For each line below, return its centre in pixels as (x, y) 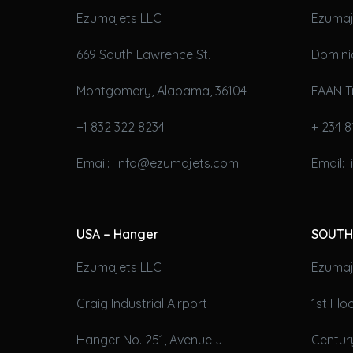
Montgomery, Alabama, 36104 (162, 90)
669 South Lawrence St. (143, 54)
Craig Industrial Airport (142, 304)
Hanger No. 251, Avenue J (150, 340)
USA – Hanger (118, 234)
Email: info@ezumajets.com (158, 163)
